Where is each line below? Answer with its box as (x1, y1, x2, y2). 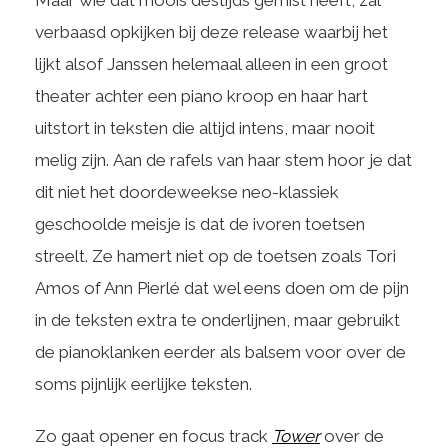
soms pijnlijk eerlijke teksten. (35, 374, 252, 394)
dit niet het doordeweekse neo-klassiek (35, 182, 339, 202)
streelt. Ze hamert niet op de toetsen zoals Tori (35, 246, 396, 266)
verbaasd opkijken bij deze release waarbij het (35, 22, 388, 42)
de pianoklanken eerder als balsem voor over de (35, 342, 406, 362)
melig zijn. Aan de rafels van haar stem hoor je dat (35, 150, 412, 170)
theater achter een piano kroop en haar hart (35, 86, 368, 106)
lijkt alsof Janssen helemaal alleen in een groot (35, 54, 388, 74)
